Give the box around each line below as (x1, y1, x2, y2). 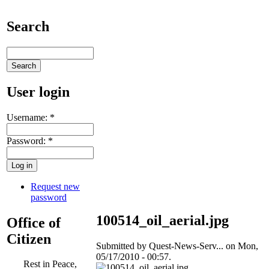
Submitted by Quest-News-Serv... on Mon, (96, 240, 258, 251)
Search (7, 18, 49, 34)
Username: (7, 112, 50, 122)
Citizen (7, 231, 51, 247)
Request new (31, 181, 80, 192)
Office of (7, 214, 61, 231)
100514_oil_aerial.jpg (96, 212, 229, 228)
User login (7, 83, 70, 100)
